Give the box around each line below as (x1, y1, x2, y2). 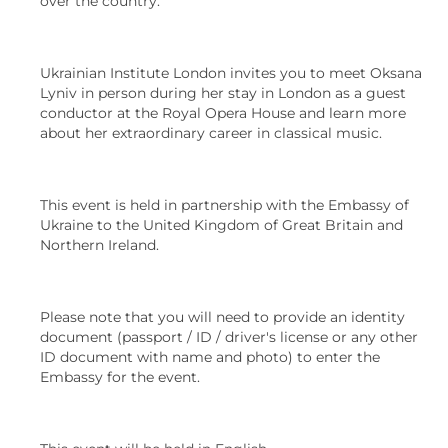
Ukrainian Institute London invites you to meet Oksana (40, 63, 422, 82)
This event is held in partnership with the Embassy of (40, 195, 409, 214)
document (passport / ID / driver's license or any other (40, 327, 418, 346)
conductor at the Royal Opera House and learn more (40, 103, 406, 122)
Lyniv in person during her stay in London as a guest (40, 83, 406, 102)
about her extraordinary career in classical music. (40, 123, 382, 142)
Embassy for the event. (40, 367, 200, 386)
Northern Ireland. (40, 235, 159, 254)
